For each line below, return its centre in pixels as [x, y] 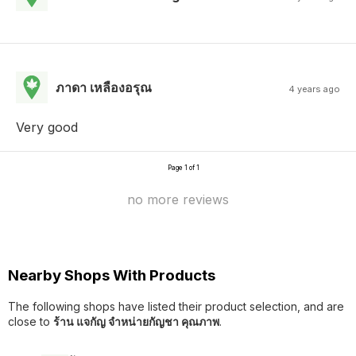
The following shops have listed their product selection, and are [176, 306]
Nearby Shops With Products [112, 276]
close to [31, 321]
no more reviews [178, 200]
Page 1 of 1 [184, 168]
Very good [47, 128]
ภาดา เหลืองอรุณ [104, 88]
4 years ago [314, 89]
